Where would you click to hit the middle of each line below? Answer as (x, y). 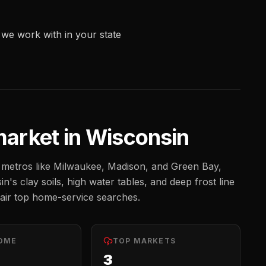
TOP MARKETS (144, 241)
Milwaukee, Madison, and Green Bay (136, 166)
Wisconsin (137, 137)
